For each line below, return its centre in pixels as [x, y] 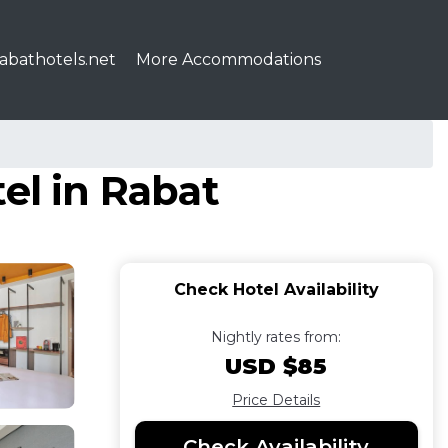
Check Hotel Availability [276, 289]
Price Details [276, 400]
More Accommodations [228, 59]
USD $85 [276, 366]
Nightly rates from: [276, 337]
